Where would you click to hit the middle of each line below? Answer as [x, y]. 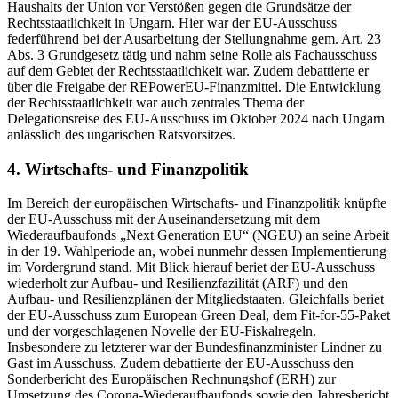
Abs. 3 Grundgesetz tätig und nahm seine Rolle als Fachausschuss [192, 54]
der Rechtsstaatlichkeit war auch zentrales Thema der [155, 102]
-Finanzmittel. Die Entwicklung [293, 86]
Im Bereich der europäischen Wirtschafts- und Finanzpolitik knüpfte [197, 203]
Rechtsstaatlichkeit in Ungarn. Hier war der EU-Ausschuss [172, 22]
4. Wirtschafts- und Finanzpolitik [128, 169]
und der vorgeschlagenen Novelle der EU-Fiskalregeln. [162, 331]
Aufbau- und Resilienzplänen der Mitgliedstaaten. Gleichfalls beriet [195, 299]
